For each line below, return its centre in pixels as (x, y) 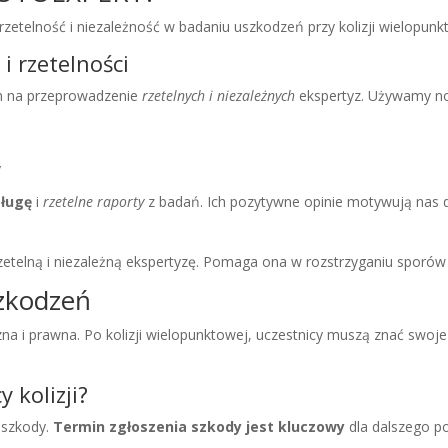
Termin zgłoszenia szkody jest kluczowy (199, 427)
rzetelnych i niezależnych (219, 96)
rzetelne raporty (94, 202)
